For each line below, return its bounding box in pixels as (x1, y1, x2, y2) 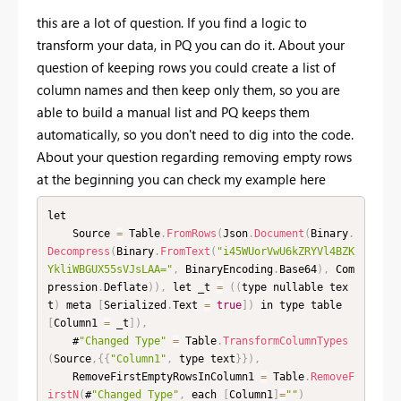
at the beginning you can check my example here (37, 170, 326, 189)
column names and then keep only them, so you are (37, 81, 340, 99)
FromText (159, 244, 210, 258)
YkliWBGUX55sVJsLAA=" (47, 262, 173, 276)
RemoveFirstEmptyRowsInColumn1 (72, 370, 260, 383)
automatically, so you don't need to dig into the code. (37, 125, 354, 144)
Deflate (103, 280, 148, 294)
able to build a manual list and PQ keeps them (37, 103, 310, 122)
